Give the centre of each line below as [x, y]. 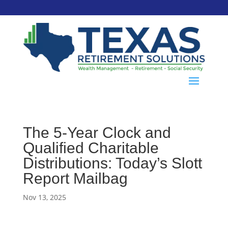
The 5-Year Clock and [97, 132]
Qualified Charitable [91, 148]
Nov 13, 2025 [44, 197]
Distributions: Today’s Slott [112, 163]
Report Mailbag [75, 178]
